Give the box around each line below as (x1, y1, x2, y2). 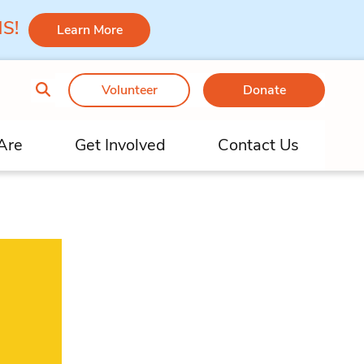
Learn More (56, 21, 123, 39)
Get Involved (75, 134, 166, 156)
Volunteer (101, 81, 158, 99)
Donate (242, 81, 286, 99)
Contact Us (218, 134, 299, 156)
